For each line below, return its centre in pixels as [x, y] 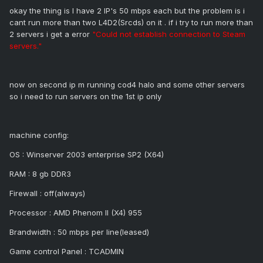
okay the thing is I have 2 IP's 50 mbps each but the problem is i [127, 11]
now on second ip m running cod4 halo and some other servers [127, 85]
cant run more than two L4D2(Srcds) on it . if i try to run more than [131, 23]
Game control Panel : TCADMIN [67, 252]
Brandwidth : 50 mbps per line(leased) [79, 232]
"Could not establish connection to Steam [169, 34]
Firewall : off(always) [47, 193]
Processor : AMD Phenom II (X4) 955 [76, 213]
